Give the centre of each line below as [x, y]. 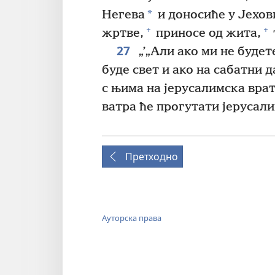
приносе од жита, [207, 34]
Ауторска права [132, 218]
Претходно [152, 157]
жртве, [123, 34]
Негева [123, 15]
